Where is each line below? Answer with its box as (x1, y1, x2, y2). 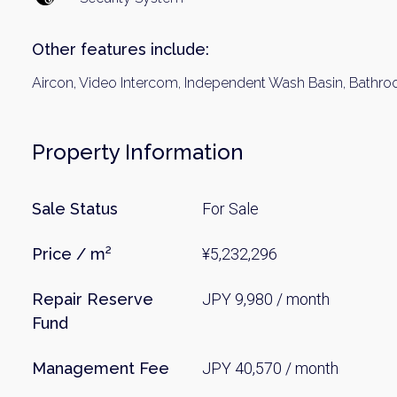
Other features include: (32, 40, 209, 58)
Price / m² (32, 245, 112, 263)
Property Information (32, 139, 244, 165)
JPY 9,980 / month (202, 290, 331, 308)
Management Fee (32, 359, 169, 378)
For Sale (202, 199, 260, 218)
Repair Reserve (32, 290, 153, 308)
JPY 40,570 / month (202, 359, 339, 378)
